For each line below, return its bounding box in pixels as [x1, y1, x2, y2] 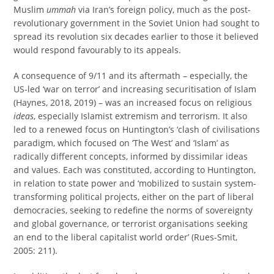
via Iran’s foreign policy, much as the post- [78, 4, 251, 15]
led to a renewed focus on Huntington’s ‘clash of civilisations [13, 124, 261, 135]
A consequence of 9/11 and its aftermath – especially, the [13, 70, 248, 81]
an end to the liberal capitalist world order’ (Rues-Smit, [13, 231, 238, 243]
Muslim [13, 4, 47, 15]
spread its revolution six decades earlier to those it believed [13, 31, 259, 42]
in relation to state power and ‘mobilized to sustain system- [13, 177, 257, 189]
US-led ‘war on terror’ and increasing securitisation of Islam [13, 83, 257, 95]
